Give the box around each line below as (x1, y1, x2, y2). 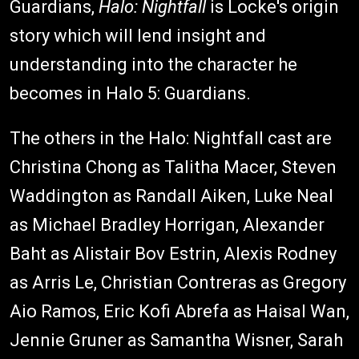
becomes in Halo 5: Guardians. (10, 83, 251, 103)
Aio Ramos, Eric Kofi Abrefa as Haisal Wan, (10, 301, 349, 321)
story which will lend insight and (10, 26, 266, 46)
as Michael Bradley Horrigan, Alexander (10, 215, 325, 235)
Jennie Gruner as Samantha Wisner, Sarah (10, 330, 343, 350)
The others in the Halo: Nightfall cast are (10, 128, 332, 148)
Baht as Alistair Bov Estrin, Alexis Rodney (10, 244, 337, 264)
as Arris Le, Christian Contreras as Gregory (10, 272, 346, 292)
